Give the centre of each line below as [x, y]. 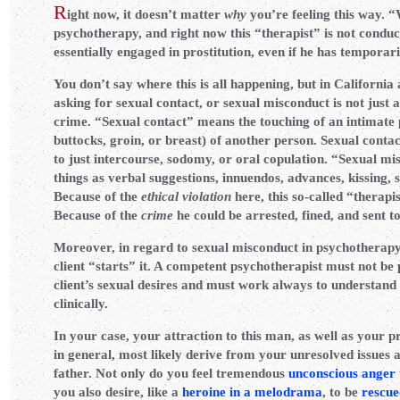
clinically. [81, 304]
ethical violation [186, 196]
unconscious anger [342, 373]
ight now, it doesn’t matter [146, 14]
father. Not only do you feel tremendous [171, 373]
